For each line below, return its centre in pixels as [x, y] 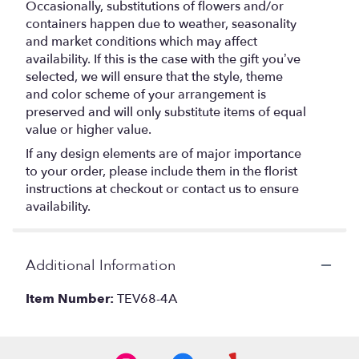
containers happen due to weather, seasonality [161, 24]
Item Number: [71, 298]
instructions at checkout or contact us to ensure [162, 189]
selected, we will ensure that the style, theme [154, 77]
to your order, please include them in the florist [161, 171]
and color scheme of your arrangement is [146, 94]
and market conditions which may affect [141, 41]
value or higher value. [89, 129]
